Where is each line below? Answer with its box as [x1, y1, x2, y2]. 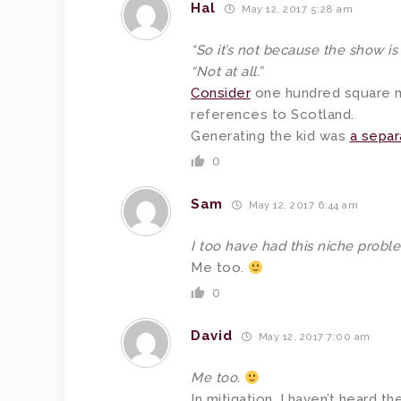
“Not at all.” [191, 64, 263, 80]
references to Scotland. [191, 107, 354, 123]
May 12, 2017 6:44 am [245, 199, 359, 211]
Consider [191, 85, 251, 101]
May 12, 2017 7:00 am [255, 330, 371, 343]
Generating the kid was [191, 128, 350, 144]
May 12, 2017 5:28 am [238, 3, 354, 15]
